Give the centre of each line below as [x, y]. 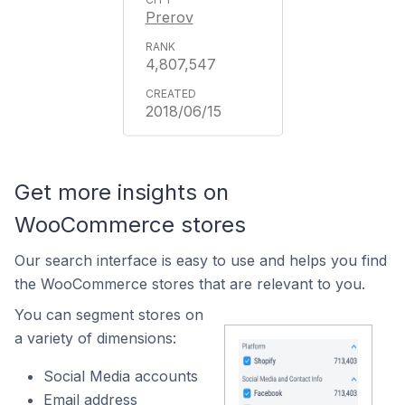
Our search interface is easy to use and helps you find [201, 260]
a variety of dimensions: [95, 338]
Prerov [169, 17]
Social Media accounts [121, 376]
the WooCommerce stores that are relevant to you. [190, 284]
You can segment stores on [109, 315]
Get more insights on [122, 192]
